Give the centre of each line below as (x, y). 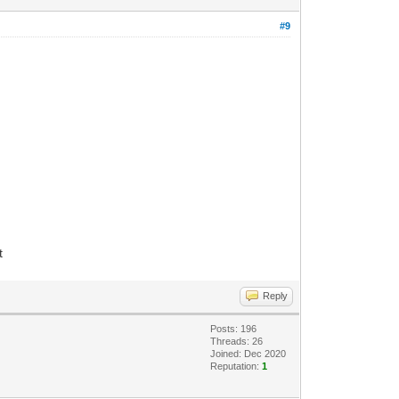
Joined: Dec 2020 (248, 353)
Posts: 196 (234, 328)
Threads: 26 (237, 341)
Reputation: (236, 366)
